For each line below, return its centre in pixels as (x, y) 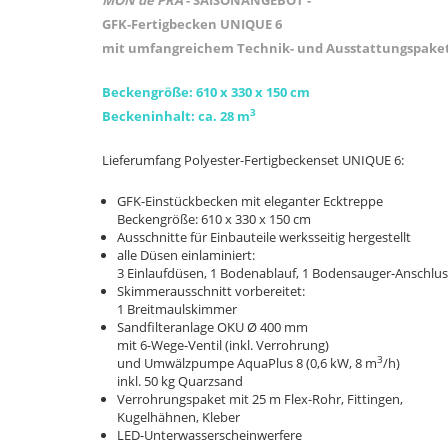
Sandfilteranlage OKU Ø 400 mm (212, 327)
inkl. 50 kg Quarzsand (180, 381)
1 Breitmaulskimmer (177, 309)
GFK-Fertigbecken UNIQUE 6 (192, 24)
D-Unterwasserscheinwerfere (216, 435)
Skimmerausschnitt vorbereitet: (211, 291)
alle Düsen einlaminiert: (186, 255)
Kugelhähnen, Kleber (178, 417)
